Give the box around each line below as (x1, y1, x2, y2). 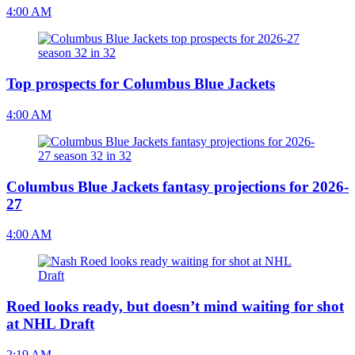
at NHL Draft (6, 315, 94, 332)
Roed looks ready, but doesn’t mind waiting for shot (6, 298, 344, 315)
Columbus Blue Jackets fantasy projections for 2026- (6, 177, 349, 195)
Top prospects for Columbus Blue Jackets (6, 75, 275, 93)
